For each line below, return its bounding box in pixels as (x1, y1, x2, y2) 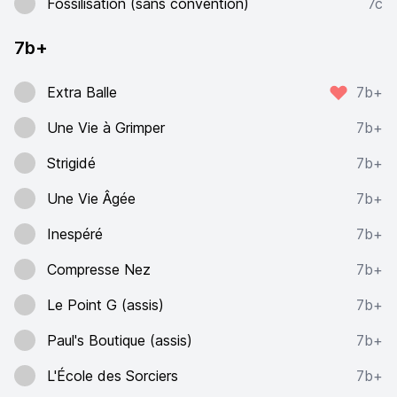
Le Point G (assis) (47, 296, 164, 314)
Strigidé (47, 154, 96, 172)
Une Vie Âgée (47, 190, 136, 207)
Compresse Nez (47, 261, 151, 278)
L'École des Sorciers (47, 367, 178, 385)
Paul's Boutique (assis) (47, 331, 192, 349)
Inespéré (47, 225, 103, 243)
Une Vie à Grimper (47, 119, 165, 136)
